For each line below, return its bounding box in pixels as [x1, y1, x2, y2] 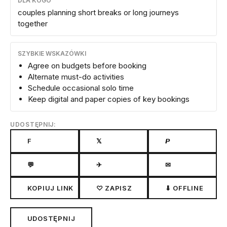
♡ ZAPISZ [96, 183, 132, 192]
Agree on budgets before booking [28, 60, 146, 70]
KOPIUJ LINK [27, 183, 74, 192]
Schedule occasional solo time [28, 83, 134, 93]
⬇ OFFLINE [165, 183, 204, 192]
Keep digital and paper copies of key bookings [28, 94, 190, 104]
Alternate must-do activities [28, 71, 124, 82]
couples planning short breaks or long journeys [18, 7, 179, 17]
